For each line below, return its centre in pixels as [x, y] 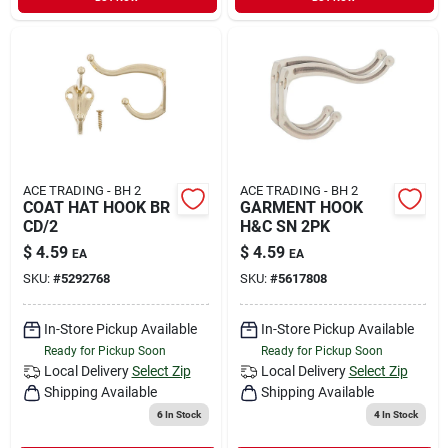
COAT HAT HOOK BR [96, 207]
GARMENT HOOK [301, 207]
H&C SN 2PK [284, 226]
